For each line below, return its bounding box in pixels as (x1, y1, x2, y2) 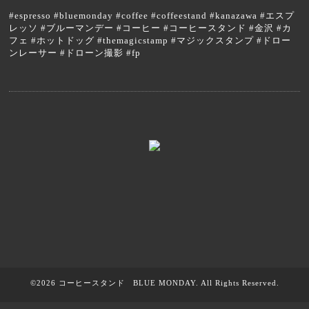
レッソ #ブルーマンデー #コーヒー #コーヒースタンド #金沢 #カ (9, 23, 292, 34)
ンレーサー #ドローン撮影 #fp (9, 48, 141, 59)
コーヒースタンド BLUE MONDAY (58, 279, 196, 288)
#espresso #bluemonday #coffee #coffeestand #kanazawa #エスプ (9, 10, 295, 21)
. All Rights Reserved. (195, 279, 279, 288)
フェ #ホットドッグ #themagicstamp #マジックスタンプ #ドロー (9, 35, 292, 46)
